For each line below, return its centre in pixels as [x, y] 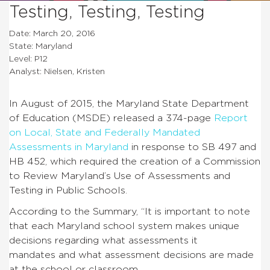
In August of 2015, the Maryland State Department [129, 103]
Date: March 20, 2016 [52, 33]
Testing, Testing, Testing [107, 12]
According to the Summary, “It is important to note [130, 211]
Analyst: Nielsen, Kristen [57, 71]
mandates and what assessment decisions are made [131, 255]
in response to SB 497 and [192, 147]
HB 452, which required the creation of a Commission [135, 161]
